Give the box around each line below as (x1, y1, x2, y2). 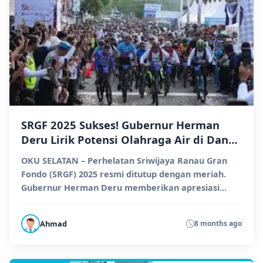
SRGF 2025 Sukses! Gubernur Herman (21, 117, 220, 133)
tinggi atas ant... (21, 195, 89, 207)
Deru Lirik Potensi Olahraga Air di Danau (21, 132, 242, 147)
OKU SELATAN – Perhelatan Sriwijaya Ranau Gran (21, 155, 227, 167)
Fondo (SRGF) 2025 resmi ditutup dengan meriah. (21, 168, 226, 180)
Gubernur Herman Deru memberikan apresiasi (21, 182, 220, 194)
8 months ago (194, 218, 242, 229)
